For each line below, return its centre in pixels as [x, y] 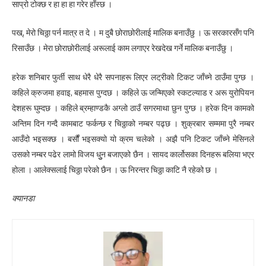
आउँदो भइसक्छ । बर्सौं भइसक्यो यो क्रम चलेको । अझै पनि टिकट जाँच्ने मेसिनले [133, 139]
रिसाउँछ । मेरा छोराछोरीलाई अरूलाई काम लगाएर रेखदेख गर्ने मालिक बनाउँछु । [123, 48]
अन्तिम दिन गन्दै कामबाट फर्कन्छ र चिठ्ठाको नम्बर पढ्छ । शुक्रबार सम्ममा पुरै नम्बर [133, 123]
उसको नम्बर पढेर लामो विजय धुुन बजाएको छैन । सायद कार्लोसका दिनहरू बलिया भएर [133, 154]
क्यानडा [23, 198]
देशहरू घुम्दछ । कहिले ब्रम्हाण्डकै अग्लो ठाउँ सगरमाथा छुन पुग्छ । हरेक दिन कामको [133, 108]
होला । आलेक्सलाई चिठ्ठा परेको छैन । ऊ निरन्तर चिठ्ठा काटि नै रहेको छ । [115, 170]
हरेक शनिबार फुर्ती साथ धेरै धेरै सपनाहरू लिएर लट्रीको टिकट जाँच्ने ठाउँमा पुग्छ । [133, 77]
